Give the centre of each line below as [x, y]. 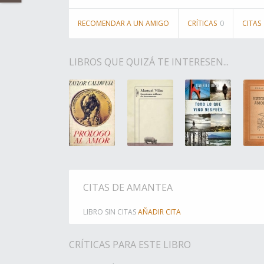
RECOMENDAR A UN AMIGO [123, 23]
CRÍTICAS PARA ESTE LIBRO [130, 245]
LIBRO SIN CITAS [110, 212]
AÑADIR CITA [159, 212]
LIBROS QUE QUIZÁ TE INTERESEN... [149, 62]
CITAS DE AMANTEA [128, 187]
